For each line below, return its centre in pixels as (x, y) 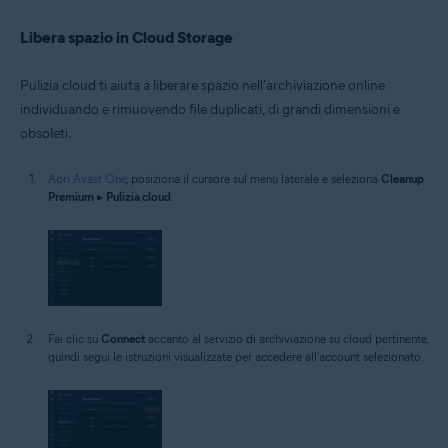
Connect (123, 338)
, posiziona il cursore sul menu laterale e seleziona (253, 178)
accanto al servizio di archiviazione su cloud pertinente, (286, 338)
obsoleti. (46, 133)
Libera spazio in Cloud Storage (126, 37)
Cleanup (402, 178)
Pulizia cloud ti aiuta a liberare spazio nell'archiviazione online (202, 85)
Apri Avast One (87, 178)
